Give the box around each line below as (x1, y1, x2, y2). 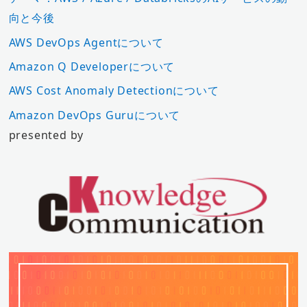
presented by (8, 127, 84, 143)
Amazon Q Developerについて (8, 58, 175, 74)
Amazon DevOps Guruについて (8, 107, 181, 123)
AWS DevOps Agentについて (8, 34, 164, 50)
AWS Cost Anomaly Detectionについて (8, 83, 219, 99)
